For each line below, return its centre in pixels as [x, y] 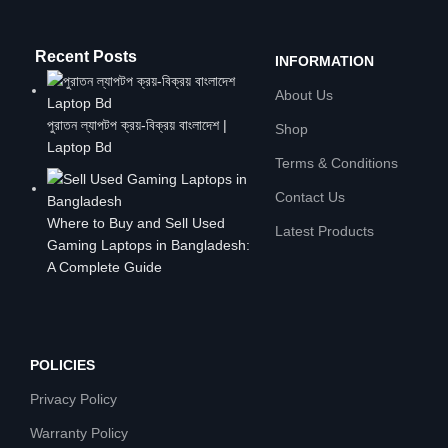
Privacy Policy [73, 398]
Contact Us [309, 196]
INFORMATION [324, 60]
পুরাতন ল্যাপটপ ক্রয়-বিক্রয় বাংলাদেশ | [137, 124]
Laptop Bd [79, 146]
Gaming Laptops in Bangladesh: [148, 244]
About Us [303, 94]
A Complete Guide [104, 266]
